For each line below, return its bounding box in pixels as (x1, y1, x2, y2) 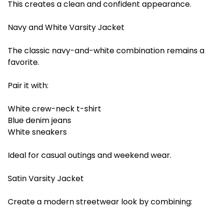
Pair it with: (8, 79, 48, 91)
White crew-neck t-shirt (8, 103, 101, 114)
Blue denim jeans (8, 114, 71, 126)
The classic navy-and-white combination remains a (8, 45, 204, 56)
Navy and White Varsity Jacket (8, 21, 124, 33)
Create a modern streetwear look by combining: (8, 196, 192, 207)
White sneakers (8, 126, 67, 138)
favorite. (8, 56, 39, 68)
